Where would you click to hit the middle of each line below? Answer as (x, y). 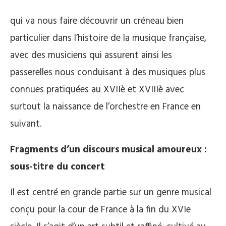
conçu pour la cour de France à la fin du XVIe (100, 210)
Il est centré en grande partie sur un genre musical (111, 192)
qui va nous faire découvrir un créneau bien (97, 21)
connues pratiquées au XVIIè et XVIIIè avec (97, 90)
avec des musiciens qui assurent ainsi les (91, 55)
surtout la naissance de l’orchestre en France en (105, 107)
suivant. (26, 124)
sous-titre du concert (58, 167)
